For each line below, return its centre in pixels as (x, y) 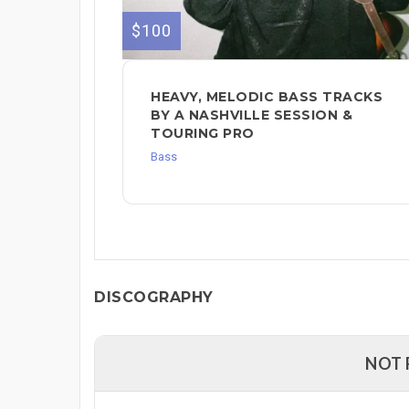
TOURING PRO (203, 133)
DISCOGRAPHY (154, 297)
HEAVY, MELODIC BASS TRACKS (267, 96)
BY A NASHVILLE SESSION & (252, 115)
